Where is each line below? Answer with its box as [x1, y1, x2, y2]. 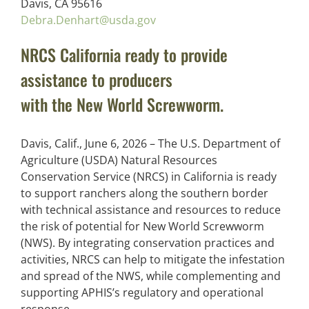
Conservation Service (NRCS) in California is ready [21, 168, 277, 184]
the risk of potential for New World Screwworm [21, 218, 264, 234]
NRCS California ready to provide [21, 42, 228, 68]
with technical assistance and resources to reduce [21, 201, 281, 217]
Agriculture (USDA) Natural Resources [21, 152, 217, 168]
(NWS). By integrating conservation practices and [21, 235, 275, 250]
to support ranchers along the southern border [21, 185, 268, 201]
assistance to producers [21, 67, 172, 92]
